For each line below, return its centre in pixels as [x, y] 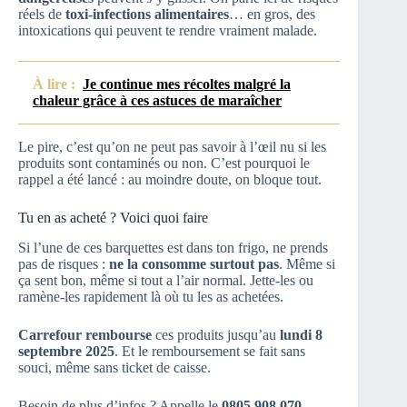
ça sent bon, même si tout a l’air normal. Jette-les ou [166, 280]
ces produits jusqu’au [216, 334]
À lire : [54, 84]
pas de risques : [64, 263]
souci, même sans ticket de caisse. [114, 367]
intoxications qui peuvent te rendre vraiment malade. [168, 31]
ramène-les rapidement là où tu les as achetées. [151, 296]
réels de [42, 15]
